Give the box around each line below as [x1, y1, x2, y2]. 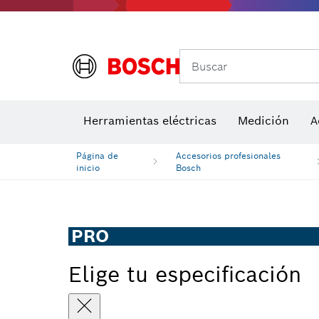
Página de [76, 150, 118, 161]
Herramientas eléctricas [83, 113, 216, 128]
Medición [238, 113, 289, 128]
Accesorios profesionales [176, 150, 281, 161]
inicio [76, 162, 100, 173]
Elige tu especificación [68, 261, 301, 288]
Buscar [192, 58, 227, 74]
